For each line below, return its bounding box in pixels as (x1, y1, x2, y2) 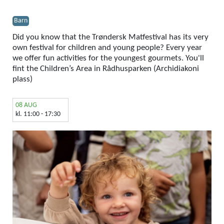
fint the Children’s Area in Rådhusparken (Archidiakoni (12, 64, 199, 73)
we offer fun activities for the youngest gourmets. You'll (12, 53, 204, 62)
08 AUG (15, 101, 37, 109)
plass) (12, 74, 32, 83)
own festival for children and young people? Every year (12, 43, 202, 52)
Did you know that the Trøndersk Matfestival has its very (12, 32, 208, 41)
